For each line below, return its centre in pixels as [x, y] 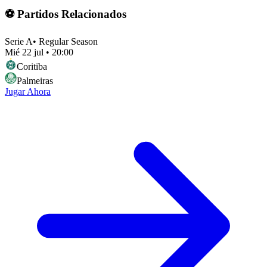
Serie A [19, 41]
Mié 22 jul [24, 52]
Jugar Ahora [28, 91]
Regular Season [68, 41]
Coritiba [32, 66]
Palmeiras [35, 80]
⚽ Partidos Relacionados [66, 14]
